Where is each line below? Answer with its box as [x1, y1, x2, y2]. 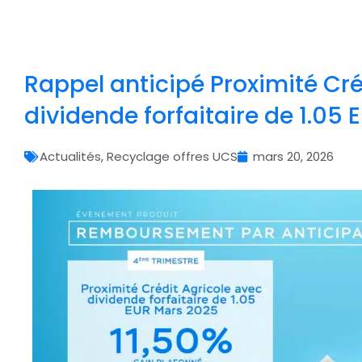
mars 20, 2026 [253, 148, 334, 165]
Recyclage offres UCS [107, 148, 238, 165]
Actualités [40, 148, 101, 165]
